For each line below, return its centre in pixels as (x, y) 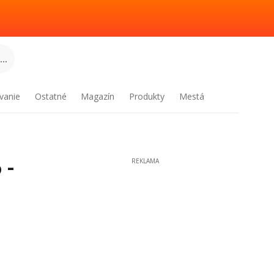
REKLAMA (145, 161)
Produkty (147, 96)
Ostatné (50, 96)
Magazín (98, 96)
